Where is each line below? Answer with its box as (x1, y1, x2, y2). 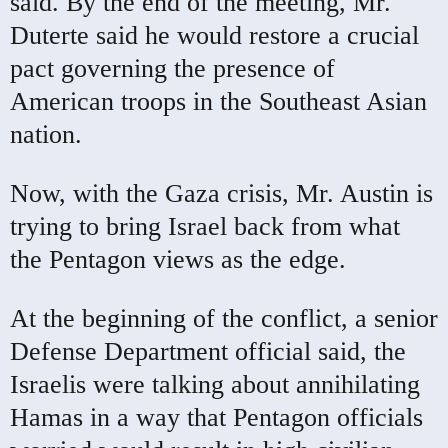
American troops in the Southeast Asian (10, 86, 427, 116)
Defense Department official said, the (10, 336, 406, 366)
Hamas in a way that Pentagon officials (10, 402, 423, 432)
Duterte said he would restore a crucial (10, 20, 419, 50)
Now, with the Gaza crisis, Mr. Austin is (10, 178, 433, 208)
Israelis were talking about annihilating (10, 369, 420, 399)
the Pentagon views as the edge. (10, 244, 346, 274)
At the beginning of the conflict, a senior (10, 303, 438, 333)
